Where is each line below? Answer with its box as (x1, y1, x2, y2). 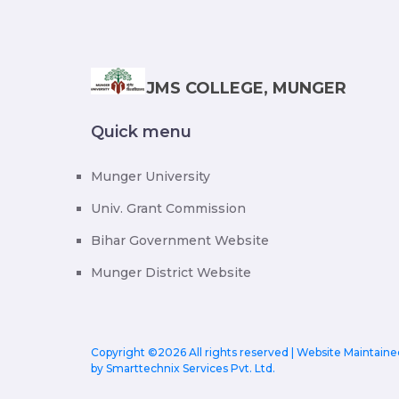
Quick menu (91, 122, 191, 142)
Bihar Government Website (91, 232, 269, 248)
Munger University (91, 168, 210, 184)
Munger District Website (91, 265, 251, 281)
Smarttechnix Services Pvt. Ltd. (106, 362, 275, 375)
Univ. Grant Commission (91, 200, 246, 216)
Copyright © (91, 346, 158, 359)
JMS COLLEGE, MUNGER (146, 78, 346, 98)
